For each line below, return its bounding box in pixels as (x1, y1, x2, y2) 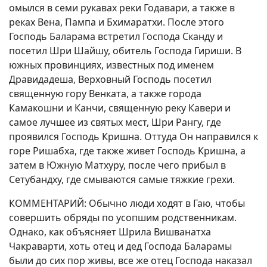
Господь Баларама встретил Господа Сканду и (9, 30, 223, 43)
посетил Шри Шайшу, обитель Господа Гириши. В (9, 44, 241, 57)
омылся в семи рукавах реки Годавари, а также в (9, 1, 235, 14)
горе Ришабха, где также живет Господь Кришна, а (9, 144, 246, 157)
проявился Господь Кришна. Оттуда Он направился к (9, 130, 258, 143)
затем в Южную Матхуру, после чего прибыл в (9, 159, 226, 172)
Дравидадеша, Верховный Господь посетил (9, 73, 212, 86)
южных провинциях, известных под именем (9, 58, 214, 72)
